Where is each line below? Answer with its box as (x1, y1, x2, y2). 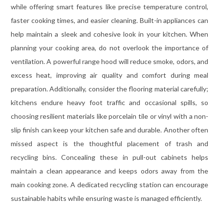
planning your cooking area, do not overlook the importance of (10, 43, 209, 52)
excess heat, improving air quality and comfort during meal (10, 70, 209, 79)
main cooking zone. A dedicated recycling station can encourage (10, 180, 209, 189)
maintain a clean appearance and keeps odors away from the (10, 166, 209, 175)
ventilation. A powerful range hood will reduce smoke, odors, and (10, 57, 209, 66)
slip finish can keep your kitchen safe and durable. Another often (10, 125, 209, 134)
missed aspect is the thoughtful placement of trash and (10, 139, 209, 148)
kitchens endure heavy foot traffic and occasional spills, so (10, 98, 209, 107)
